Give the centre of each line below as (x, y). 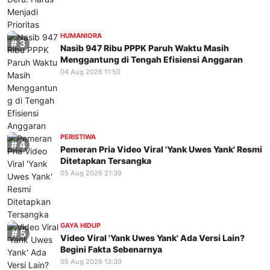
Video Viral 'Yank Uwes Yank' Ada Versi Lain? (152, 237)
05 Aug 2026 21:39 (91, 173)
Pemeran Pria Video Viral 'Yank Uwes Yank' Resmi (161, 149)
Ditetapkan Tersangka (106, 160)
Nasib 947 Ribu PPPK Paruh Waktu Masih (145, 48)
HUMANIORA (81, 36)
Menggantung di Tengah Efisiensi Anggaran (152, 59)
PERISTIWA (78, 137)
